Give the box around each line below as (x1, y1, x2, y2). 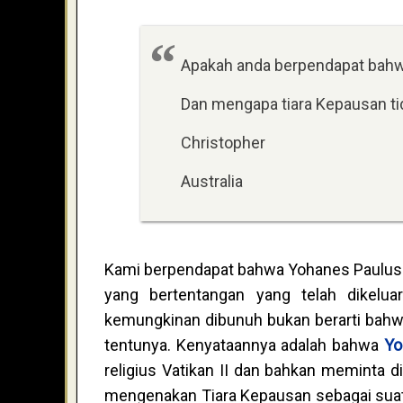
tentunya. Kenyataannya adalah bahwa (104, 336, 384, 355)
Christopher (181, 133, 265, 153)
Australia (181, 172, 243, 192)
